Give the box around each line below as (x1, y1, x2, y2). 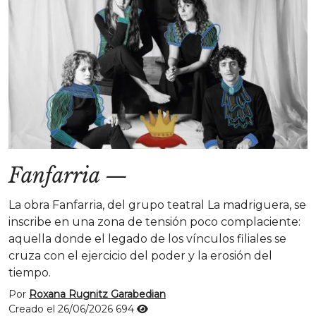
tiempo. (8, 266, 51, 279)
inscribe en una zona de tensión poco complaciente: (8, 215, 300, 229)
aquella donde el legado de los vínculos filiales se (8, 232, 286, 245)
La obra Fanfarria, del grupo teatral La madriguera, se (8, 198, 306, 212)
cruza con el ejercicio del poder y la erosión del (8, 249, 272, 262)
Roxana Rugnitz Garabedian (29, 288, 166, 300)
